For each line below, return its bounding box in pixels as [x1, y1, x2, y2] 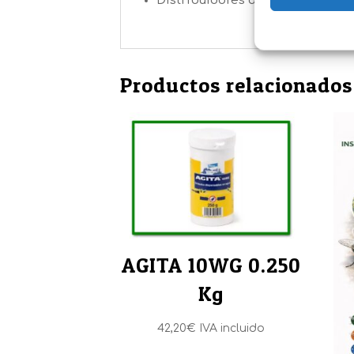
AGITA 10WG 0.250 [121, 253, 301, 278]
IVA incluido [199, 322, 265, 335]
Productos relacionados [120, 73, 352, 98]
